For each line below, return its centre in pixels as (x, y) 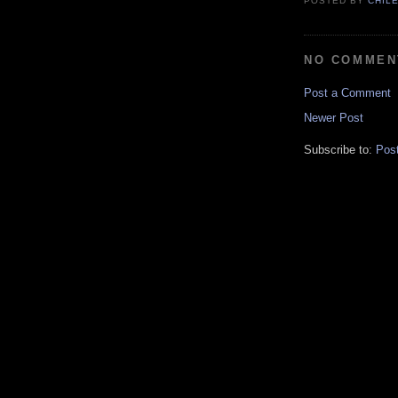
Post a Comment (347, 92)
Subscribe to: (340, 149)
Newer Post (334, 117)
